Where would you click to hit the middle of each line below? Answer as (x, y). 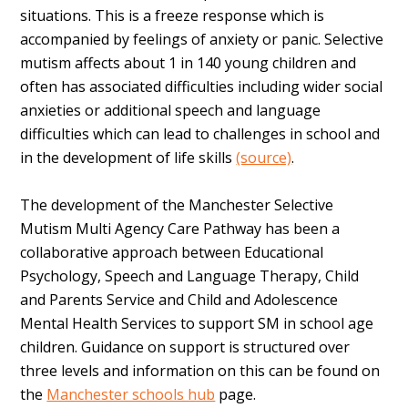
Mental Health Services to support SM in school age (197, 324)
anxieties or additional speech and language (171, 111)
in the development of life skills (128, 158)
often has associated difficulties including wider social (202, 87)
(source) (264, 158)
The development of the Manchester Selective (177, 205)
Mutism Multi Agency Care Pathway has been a (180, 229)
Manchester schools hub (131, 395)
